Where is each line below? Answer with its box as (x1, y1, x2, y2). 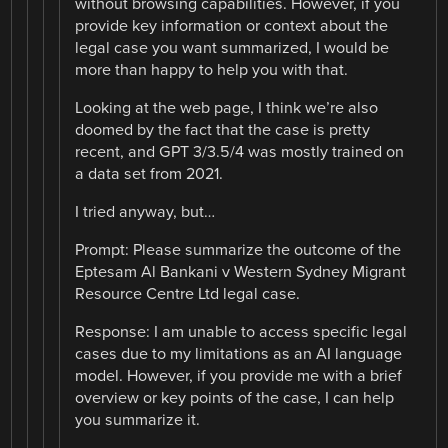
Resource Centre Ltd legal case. (75, 284, 301, 305)
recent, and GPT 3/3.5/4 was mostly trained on (75, 141, 405, 162)
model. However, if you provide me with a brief (75, 366, 403, 387)
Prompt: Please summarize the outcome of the (75, 240, 402, 261)
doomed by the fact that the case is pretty (75, 119, 371, 140)
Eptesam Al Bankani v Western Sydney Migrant (75, 262, 407, 283)
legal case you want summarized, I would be (75, 37, 390, 58)
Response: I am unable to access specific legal (75, 322, 408, 343)
